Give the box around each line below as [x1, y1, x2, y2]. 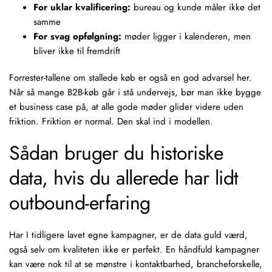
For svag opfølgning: [33, 30, 121, 43]
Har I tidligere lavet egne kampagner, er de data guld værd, [9, 228, 248, 242]
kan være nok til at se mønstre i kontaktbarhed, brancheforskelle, [9, 257, 262, 271]
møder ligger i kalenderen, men [121, 30, 251, 43]
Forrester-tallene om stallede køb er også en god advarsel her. [9, 71, 252, 84]
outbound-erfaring [9, 189, 151, 217]
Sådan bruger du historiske [9, 139, 223, 167]
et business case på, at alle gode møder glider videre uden [9, 100, 243, 114]
